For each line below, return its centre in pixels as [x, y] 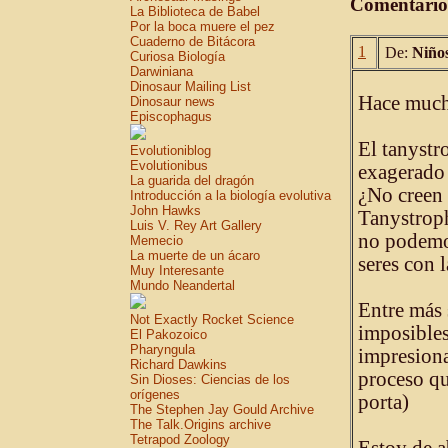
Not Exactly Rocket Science [212, 319]
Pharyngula [162, 349]
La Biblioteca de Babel [195, 11]
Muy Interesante [177, 270]
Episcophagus [171, 116]
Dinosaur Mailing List [190, 86]
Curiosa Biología [177, 56]
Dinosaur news [172, 101]
